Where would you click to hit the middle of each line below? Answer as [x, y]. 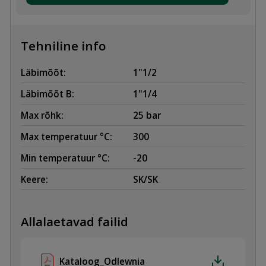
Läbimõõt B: [47, 94]
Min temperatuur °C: [65, 158]
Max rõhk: [42, 115]
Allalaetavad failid [75, 221]
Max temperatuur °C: [66, 136]
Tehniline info [63, 46]
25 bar [147, 115]
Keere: [34, 179]
